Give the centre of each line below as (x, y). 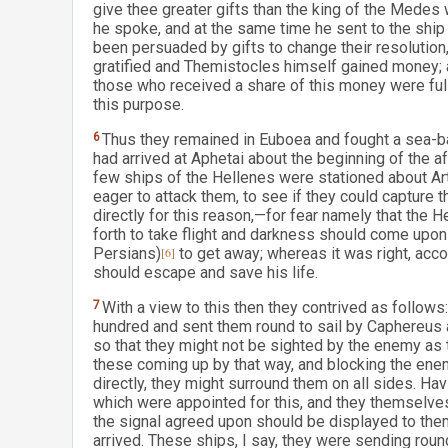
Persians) (127, 253)
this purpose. (138, 104)
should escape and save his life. (205, 272)
